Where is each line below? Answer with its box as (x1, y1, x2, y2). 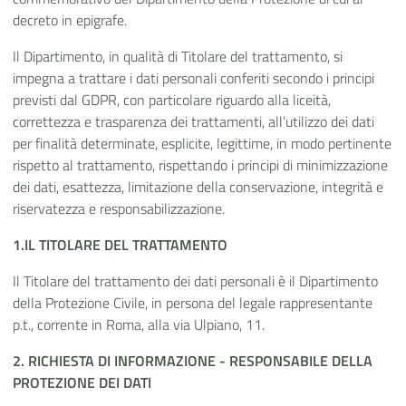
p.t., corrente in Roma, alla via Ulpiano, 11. (13, 314, 265, 336)
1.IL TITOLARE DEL (13, 234, 132, 256)
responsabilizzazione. (100, 198, 225, 220)
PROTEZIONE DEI (13, 372, 123, 394)
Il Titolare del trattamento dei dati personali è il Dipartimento (13, 270, 378, 293)
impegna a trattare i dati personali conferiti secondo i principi (13, 67, 374, 90)
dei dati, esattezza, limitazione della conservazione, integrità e (13, 176, 383, 198)
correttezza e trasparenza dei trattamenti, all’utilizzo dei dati (13, 111, 374, 133)
